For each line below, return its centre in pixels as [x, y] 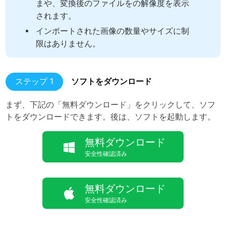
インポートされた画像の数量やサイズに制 [113, 31]
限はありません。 [68, 44]
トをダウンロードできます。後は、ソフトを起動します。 [111, 117]
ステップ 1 [34, 81]
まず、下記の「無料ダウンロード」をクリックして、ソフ [111, 105]
